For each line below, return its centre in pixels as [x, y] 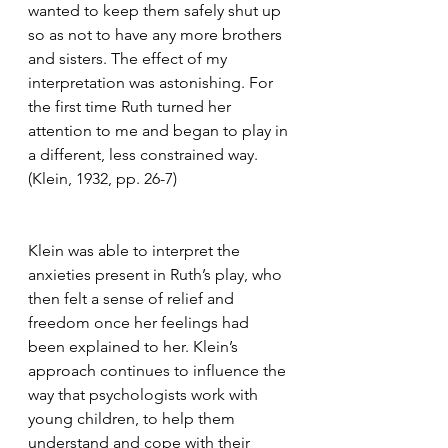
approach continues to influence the [159, 370]
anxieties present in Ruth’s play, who [157, 274]
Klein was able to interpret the [136, 250]
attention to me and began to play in [160, 130]
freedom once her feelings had [140, 322]
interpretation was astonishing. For [152, 82]
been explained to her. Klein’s [135, 346]
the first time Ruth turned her [131, 106]
